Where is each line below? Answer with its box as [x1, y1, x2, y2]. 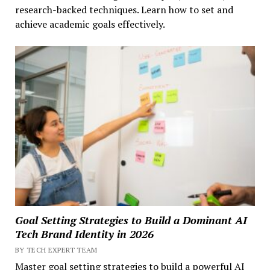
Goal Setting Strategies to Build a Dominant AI [14, 212, 247, 227]
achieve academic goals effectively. [14, 17, 165, 31]
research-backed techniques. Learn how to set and [14, 3, 233, 17]
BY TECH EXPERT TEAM [14, 245, 98, 254]
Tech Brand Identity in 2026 [14, 226, 154, 241]
